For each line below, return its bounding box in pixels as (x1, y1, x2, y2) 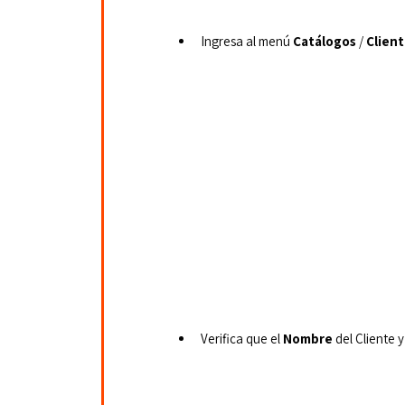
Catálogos (293, 32, 356, 50)
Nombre (283, 329, 333, 347)
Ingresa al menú (201, 32, 293, 50)
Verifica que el (201, 329, 283, 347)
